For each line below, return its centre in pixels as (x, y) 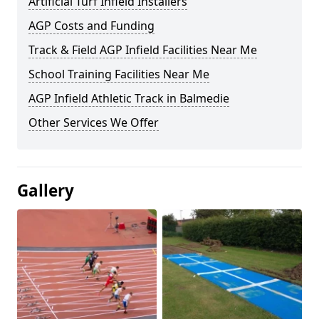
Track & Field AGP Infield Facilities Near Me (143, 50)
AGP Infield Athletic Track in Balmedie (129, 98)
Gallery (46, 190)
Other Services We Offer (94, 122)
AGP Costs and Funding (91, 26)
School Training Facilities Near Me (119, 74)
